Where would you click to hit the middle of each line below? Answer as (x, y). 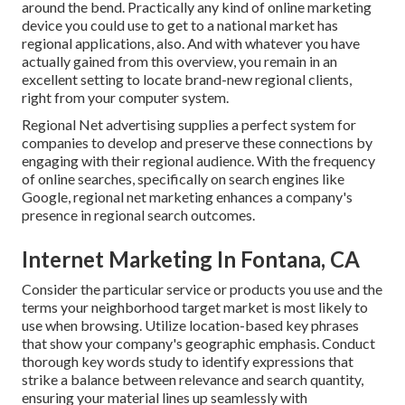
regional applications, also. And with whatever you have (191, 43)
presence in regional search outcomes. (138, 215)
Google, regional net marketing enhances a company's (187, 197)
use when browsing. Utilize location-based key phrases (190, 325)
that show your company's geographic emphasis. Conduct (198, 344)
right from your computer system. (125, 98)
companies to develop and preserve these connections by (197, 143)
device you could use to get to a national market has (180, 25)
